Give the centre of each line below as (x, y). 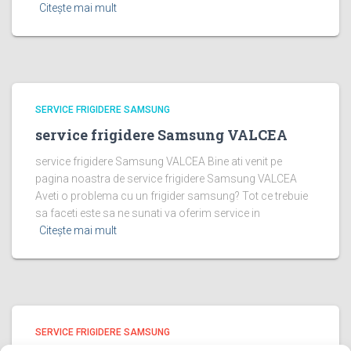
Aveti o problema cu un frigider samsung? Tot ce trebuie (172, 196)
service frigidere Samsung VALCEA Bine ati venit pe (159, 161)
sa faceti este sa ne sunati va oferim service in (148, 213)
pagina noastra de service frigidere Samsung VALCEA (166, 179)
